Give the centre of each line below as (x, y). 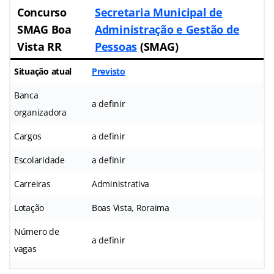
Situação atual (43, 71)
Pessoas (116, 46)
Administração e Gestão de (167, 29)
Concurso (42, 12)
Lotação (29, 207)
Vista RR (39, 46)
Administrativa (121, 183)
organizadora (40, 112)
